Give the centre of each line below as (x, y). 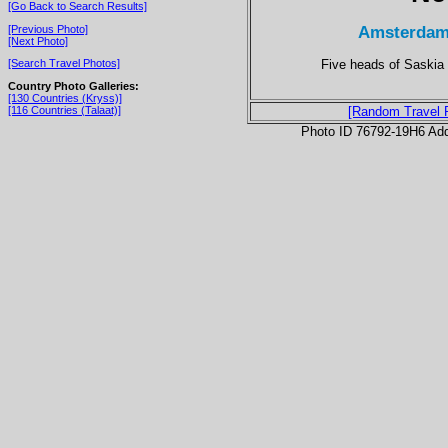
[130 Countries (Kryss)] (65, 97)
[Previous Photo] (48, 28)
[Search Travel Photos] (64, 63)
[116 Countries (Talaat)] (64, 109)
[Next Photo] (38, 40)
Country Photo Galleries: (73, 85)
